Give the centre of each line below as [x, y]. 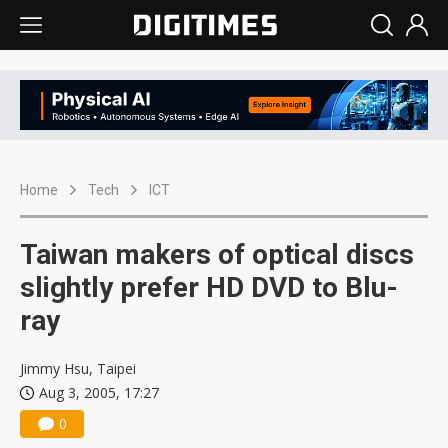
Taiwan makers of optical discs [217, 255]
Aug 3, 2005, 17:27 [99, 393]
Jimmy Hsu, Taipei [78, 369]
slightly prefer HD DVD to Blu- [209, 288]
